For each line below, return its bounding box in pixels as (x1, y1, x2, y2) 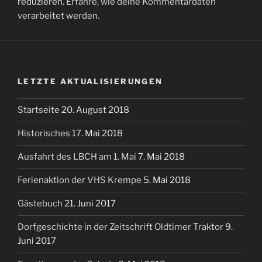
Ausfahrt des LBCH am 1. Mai (18, 151, 138, 163)
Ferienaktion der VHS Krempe (18, 175, 143, 186)
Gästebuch (18, 198, 64, 209)
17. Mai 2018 (72, 128, 123, 139)
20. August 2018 (61, 105, 129, 116)
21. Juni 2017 (64, 198, 116, 209)
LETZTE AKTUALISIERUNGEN (18, 77, 163, 87)
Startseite (18, 105, 61, 116)
